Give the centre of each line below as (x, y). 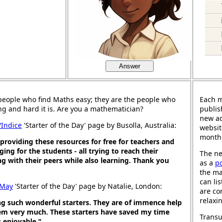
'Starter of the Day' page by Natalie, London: (87, 186)
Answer (129, 66)
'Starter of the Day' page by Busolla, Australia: (99, 125)
